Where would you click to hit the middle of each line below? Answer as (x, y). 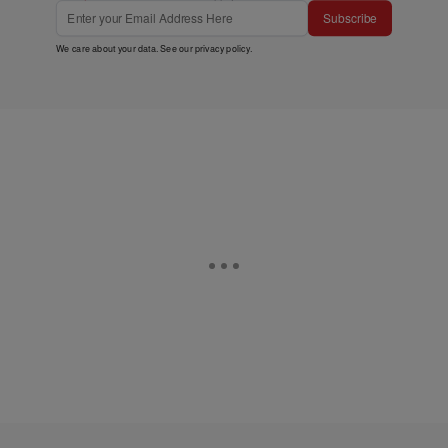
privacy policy (222, 47)
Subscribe (350, 18)
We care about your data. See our (125, 47)
